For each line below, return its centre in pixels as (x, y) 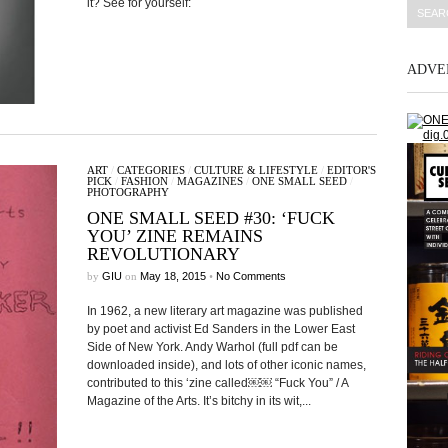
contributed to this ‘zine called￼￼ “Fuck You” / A (217, 383)
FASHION (144, 181)
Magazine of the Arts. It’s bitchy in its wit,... (198, 401)
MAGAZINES (209, 181)
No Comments (250, 276)
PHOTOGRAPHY (127, 192)
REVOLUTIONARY (163, 254)
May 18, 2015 (172, 276)
